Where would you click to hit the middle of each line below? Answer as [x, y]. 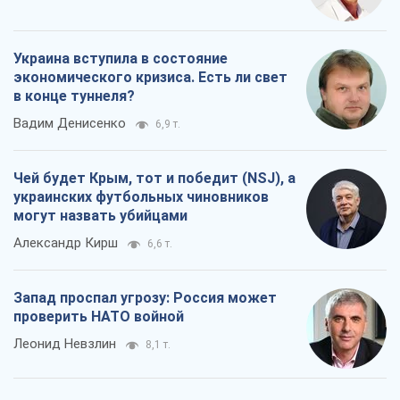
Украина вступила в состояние [121, 58]
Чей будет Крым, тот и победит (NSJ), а [154, 178]
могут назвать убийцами [100, 215]
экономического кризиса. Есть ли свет [150, 77]
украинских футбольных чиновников [141, 196]
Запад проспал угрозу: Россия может [145, 297]
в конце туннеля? [74, 96]
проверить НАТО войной [99, 316]
